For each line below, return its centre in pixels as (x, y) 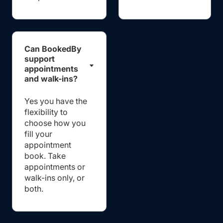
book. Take (45, 156)
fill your (38, 134)
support (40, 58)
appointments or (55, 167)
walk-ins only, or (55, 177)
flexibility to (46, 112)
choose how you (55, 123)
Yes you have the (56, 101)
